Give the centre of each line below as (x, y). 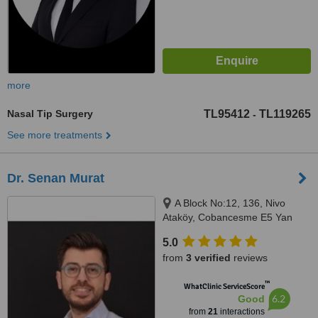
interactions (241, 312)
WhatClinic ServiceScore (224, 286)
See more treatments (55, 135)
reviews (249, 258)
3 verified (208, 258)
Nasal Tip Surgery (50, 114)
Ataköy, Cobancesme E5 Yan (227, 217)
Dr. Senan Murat (56, 178)
